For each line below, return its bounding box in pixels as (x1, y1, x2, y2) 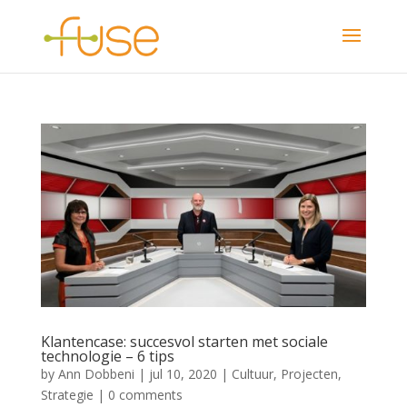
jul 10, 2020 (148, 364, 217, 382)
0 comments (107, 385, 183, 403)
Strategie (40, 385, 94, 403)
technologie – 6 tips (40, 345, 174, 366)
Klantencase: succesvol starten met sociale (40, 331, 328, 352)
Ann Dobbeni (57, 364, 134, 382)
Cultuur (231, 364, 273, 382)
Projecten (280, 364, 338, 382)
